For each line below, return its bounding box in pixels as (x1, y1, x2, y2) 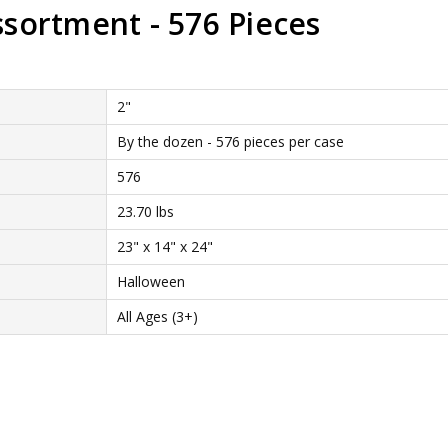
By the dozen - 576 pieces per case (116, 131, 344, 151)
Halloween (116, 271, 185, 291)
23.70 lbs (116, 201, 174, 221)
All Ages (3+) (116, 306, 198, 326)
